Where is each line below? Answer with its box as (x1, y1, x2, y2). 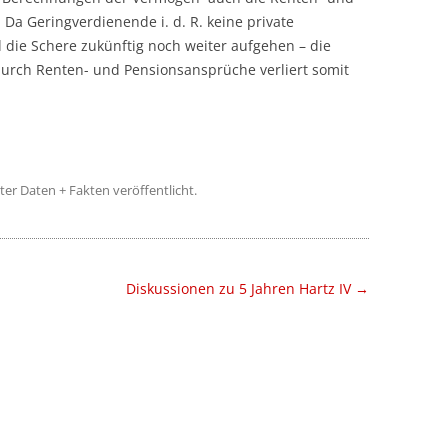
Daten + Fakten (20, 181, 110, 199)
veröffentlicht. (110, 181, 197, 199)
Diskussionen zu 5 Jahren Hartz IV (125, 279, 355, 298)
